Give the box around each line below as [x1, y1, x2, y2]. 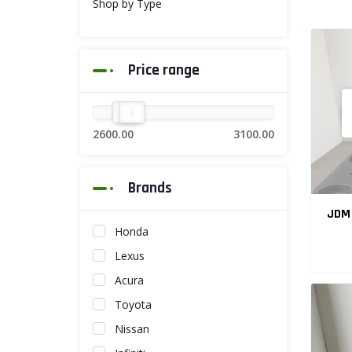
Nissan [115, 321, 149, 336]
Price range [128, 60, 200, 80]
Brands [128, 178, 172, 198]
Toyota [115, 297, 152, 312]
